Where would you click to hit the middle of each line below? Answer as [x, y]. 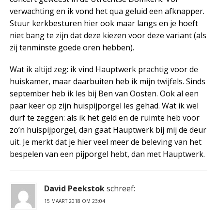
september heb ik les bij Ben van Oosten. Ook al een [104, 93]
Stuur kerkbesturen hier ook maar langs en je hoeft [104, 23]
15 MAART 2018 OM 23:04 [75, 201]
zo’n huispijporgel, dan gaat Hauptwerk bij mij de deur [108, 130]
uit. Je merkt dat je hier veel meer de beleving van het [106, 142]
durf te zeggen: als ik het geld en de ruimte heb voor [105, 117]
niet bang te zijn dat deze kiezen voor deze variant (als [108, 35]
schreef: [121, 188]
